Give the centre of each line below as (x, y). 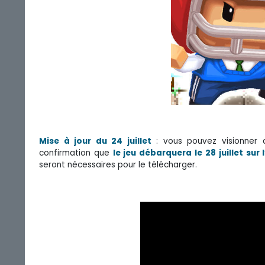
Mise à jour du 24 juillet (95, 141)
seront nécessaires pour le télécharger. (118, 164)
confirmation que (76, 153)
